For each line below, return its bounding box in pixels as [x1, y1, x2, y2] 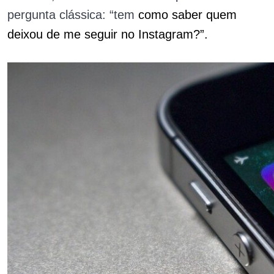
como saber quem [138, 8, 237, 21]
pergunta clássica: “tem [7, 8, 138, 21]
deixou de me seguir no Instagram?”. [7, 28, 208, 41]
